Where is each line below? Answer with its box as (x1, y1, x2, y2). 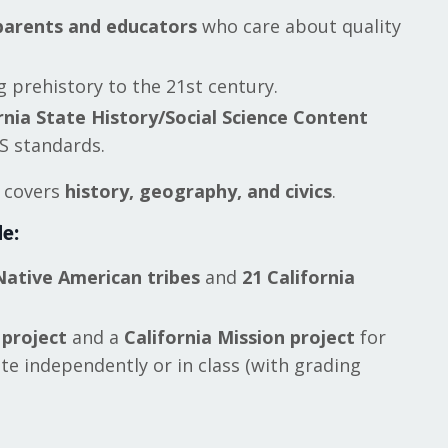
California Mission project (124, 324, 355, 349)
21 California (242, 265, 355, 290)
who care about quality (197, 14, 401, 38)
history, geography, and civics (65, 179, 332, 204)
